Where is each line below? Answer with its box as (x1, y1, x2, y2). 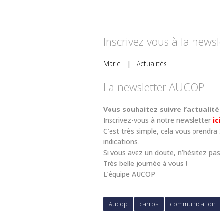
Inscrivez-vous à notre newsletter (103, 115, 211, 125)
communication (170, 199, 216, 208)
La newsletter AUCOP (103, 79, 204, 94)
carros (139, 199, 158, 208)
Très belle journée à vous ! (103, 158, 187, 168)
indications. (103, 137, 139, 146)
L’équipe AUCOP (103, 169, 155, 179)
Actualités (137, 58, 167, 68)
